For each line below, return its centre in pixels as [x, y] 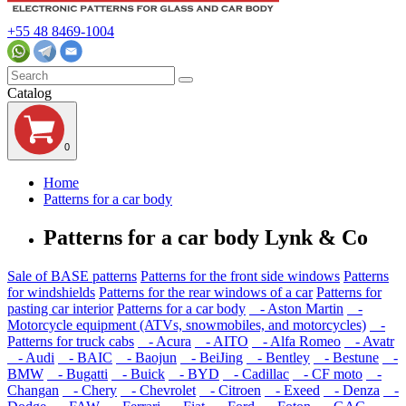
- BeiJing [212, 358]
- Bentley [278, 358]
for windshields [51, 293]
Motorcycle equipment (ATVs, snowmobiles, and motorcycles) [187, 325]
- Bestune [346, 358]
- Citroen [230, 391]
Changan [33, 391]
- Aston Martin [296, 309]
